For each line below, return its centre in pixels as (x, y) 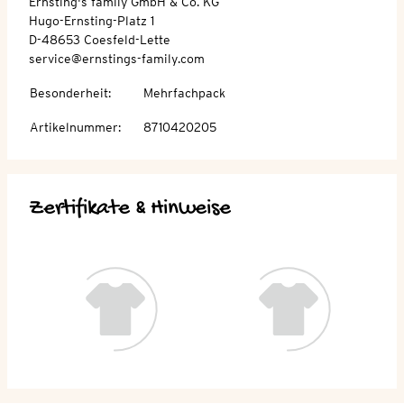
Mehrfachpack (184, 92)
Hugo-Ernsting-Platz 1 (92, 20)
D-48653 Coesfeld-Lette (100, 39)
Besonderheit (69, 92)
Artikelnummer (74, 127)
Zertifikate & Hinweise (130, 208)
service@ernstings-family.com (117, 58)
